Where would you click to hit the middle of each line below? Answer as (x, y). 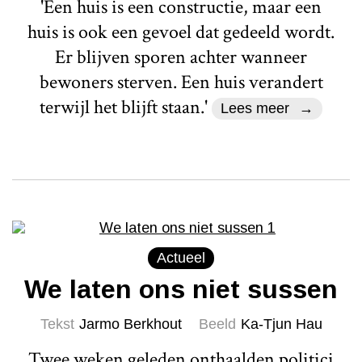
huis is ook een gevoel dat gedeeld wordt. (181, 32)
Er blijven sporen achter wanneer (181, 57)
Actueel (181, 257)
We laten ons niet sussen (181, 289)
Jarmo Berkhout (130, 324)
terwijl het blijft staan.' (125, 107)
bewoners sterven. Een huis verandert (181, 82)
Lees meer (255, 108)
